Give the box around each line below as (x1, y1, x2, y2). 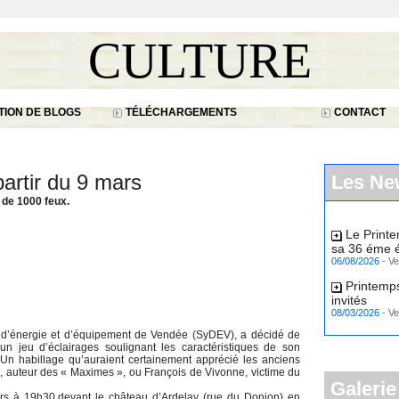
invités (331, 288, 367, 302)
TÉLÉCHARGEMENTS (123, 106, 237, 118)
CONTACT (330, 106, 386, 118)
